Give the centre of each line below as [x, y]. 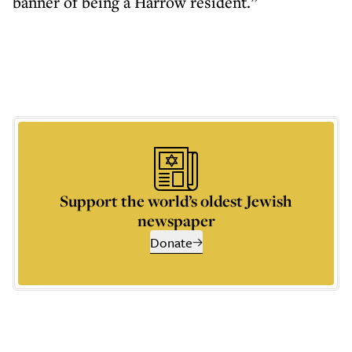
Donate [171, 242]
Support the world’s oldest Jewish [176, 201]
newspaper [176, 220]
